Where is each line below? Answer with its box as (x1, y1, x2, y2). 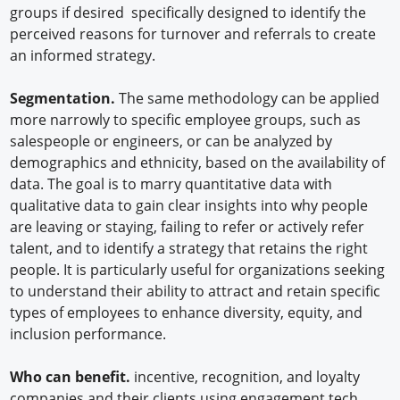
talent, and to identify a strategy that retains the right (10, 237, 369, 258)
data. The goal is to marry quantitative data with (10, 173, 333, 194)
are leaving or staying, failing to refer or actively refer (10, 216, 365, 237)
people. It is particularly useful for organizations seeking (10, 259, 386, 279)
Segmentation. (10, 87, 116, 108)
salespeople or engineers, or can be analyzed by (10, 130, 333, 151)
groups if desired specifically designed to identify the (10, 2, 367, 22)
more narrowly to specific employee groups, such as (10, 109, 362, 129)
